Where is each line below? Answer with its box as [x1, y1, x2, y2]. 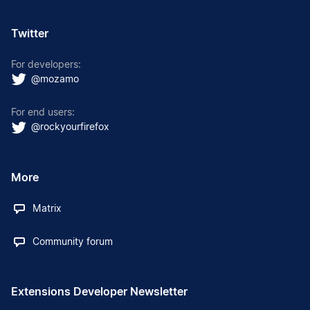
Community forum [33, 235, 113, 247]
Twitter [11, 26, 48, 41]
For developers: [11, 58, 81, 71]
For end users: [11, 106, 75, 118]
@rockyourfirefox [31, 120, 110, 133]
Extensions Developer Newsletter [11, 284, 188, 298]
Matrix [33, 201, 62, 214]
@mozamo [31, 73, 80, 85]
